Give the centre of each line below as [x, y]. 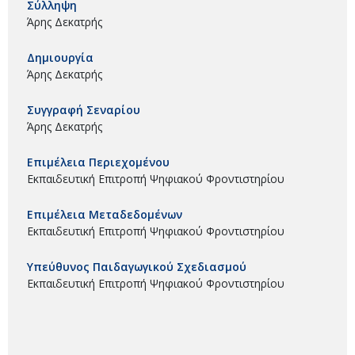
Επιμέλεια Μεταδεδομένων [105, 214]
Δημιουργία [60, 57]
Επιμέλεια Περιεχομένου [98, 162]
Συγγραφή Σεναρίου [84, 109]
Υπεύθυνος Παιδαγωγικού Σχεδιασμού [137, 266]
